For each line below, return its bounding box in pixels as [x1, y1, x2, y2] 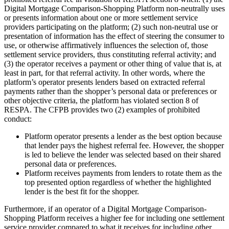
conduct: [4, 114, 32, 123]
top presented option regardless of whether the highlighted [25, 177, 211, 187]
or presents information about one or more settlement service [4, 13, 198, 22]
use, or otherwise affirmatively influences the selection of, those [4, 40, 208, 50]
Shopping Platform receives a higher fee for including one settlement [4, 213, 224, 222]
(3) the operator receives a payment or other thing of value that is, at [4, 59, 221, 68]
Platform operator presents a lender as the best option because [25, 131, 222, 141]
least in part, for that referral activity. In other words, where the [4, 68, 205, 77]
